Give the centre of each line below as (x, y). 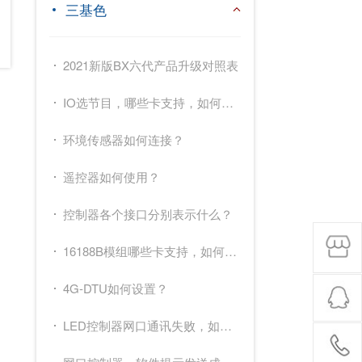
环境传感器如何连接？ (123, 139)
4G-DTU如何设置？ (115, 288)
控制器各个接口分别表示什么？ (147, 214)
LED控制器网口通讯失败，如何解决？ (141, 325)
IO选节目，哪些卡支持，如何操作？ (142, 102)
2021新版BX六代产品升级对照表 (150, 65)
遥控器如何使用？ (111, 177)
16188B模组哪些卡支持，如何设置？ (143, 251)
